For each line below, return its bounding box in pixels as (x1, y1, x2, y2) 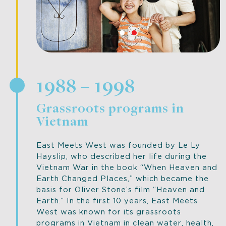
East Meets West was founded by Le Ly (36, 139, 200, 149)
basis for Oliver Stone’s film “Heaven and (36, 184, 205, 194)
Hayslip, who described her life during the (36, 150, 207, 160)
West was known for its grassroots (36, 206, 181, 216)
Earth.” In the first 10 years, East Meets (36, 195, 198, 205)
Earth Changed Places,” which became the (36, 173, 209, 183)
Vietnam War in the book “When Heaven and (36, 161, 217, 172)
